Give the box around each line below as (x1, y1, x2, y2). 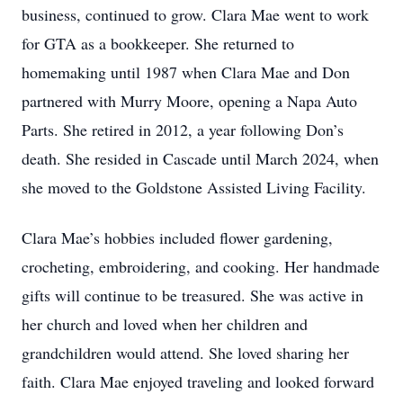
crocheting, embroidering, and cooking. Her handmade (22, 255, 380, 277)
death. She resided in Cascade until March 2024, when (22, 148, 379, 169)
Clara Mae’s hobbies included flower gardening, (22, 227, 333, 248)
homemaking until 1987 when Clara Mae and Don (22, 61, 350, 83)
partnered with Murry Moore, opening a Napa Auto (22, 90, 357, 112)
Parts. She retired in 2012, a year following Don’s (22, 119, 344, 140)
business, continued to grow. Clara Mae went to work (22, 4, 369, 25)
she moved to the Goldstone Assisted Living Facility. (22, 176, 366, 198)
